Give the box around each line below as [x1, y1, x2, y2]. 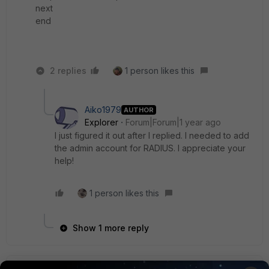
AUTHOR [124, 105, 154, 114]
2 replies [50, 65, 86, 76]
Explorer [85, 117, 118, 127]
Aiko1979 [85, 104, 121, 115]
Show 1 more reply [73, 223, 149, 233]
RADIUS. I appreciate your [144, 143, 246, 153]
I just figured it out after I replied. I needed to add [55, 130, 249, 141]
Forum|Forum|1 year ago [125, 117, 221, 127]
